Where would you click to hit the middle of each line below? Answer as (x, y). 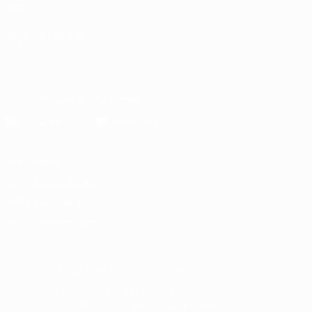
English (81, 53)
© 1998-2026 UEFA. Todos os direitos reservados (114, 270)
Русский (216, 53)
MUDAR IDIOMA (46, 36)
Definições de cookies (54, 222)
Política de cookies (47, 202)
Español (258, 53)
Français (124, 53)
